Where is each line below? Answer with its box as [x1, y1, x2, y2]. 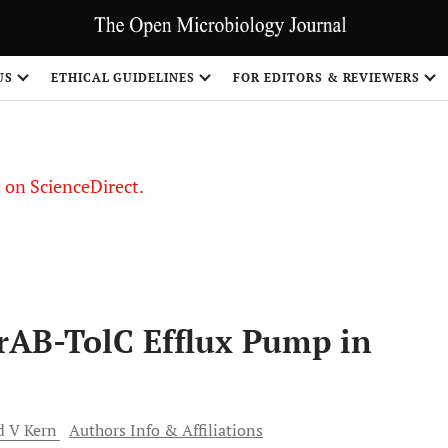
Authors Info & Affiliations [69, 419, 263, 441]
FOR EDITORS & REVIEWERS [233, 70, 421, 85]
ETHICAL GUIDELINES [50, 70, 196, 85]
